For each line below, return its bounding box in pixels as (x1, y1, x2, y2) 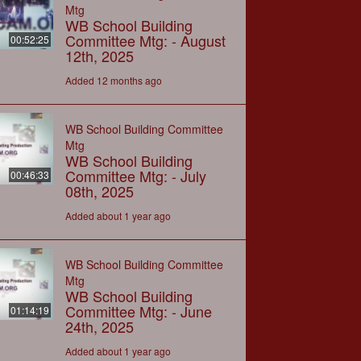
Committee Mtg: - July (64, 164, 206, 186)
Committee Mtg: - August (64, 29, 226, 51)
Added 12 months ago (64, 73, 162, 87)
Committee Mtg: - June (64, 300, 212, 322)
